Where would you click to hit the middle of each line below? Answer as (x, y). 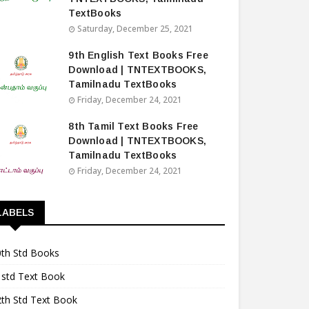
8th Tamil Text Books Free (133, 126)
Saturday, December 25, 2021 (136, 29)
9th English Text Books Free (138, 55)
